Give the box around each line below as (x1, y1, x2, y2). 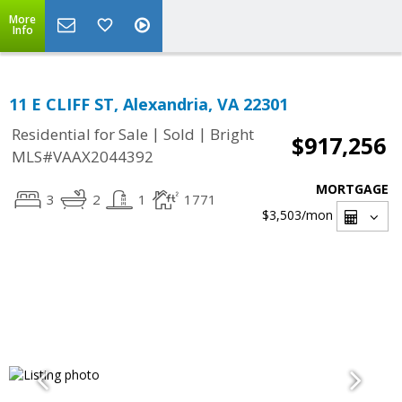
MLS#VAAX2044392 (12, 146, 153, 168)
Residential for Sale (12, 124, 148, 145)
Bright (210, 124, 254, 145)
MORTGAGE (316, 180, 389, 197)
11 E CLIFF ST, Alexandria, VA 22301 (9, 93, 288, 115)
